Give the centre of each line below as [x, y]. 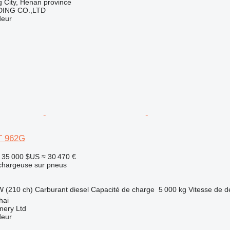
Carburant [51, 189]
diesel [79, 189]
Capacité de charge [122, 189]
